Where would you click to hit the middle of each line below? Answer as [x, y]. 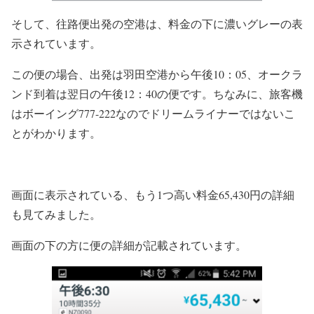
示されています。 [56, 43]
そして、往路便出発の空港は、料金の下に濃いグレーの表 [157, 23]
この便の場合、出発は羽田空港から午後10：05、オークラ [157, 74]
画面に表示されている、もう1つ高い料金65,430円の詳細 [153, 194]
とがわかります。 [56, 132]
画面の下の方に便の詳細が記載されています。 [129, 245]
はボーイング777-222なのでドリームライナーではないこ [153, 113]
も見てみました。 [56, 214]
